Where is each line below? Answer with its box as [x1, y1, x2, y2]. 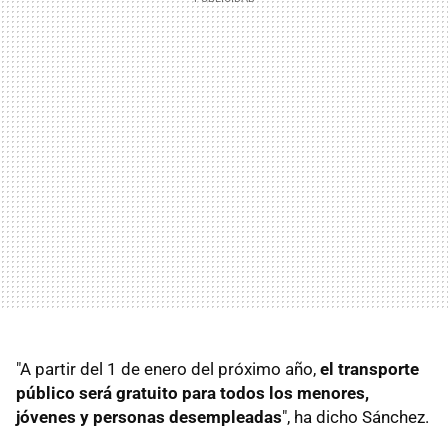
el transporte [320, 358, 419, 379]
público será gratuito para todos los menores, [16, 382, 369, 403]
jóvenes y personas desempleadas [16, 406, 282, 427]
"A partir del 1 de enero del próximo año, [16, 358, 320, 379]
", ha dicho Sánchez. [282, 406, 429, 427]
